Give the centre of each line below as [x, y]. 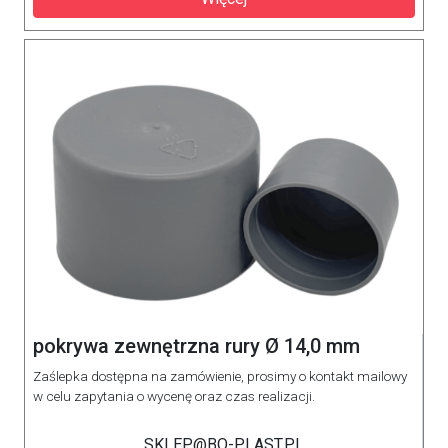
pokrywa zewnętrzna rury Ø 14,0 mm [196, 346]
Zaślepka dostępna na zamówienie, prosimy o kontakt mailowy [220, 376]
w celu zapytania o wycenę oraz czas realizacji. [174, 396]
